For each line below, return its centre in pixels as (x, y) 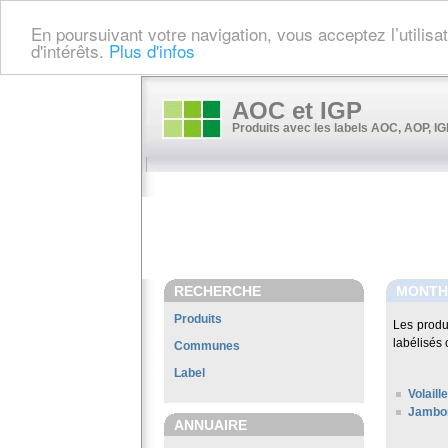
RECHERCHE (217, 291)
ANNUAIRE (210, 425)
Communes (207, 346)
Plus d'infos (152, 50)
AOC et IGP (297, 110)
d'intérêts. (70, 50)
